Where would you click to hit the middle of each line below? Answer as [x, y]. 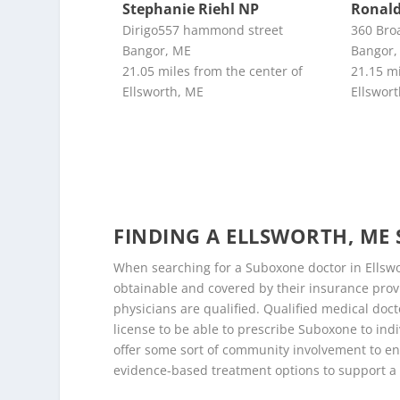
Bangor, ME [157, 50]
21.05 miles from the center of [213, 71]
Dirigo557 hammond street [203, 29]
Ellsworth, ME [163, 91]
